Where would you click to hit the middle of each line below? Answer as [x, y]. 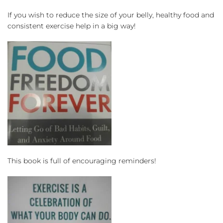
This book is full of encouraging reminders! [82, 161]
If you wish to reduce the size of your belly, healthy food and [111, 15]
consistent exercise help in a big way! [72, 26]
